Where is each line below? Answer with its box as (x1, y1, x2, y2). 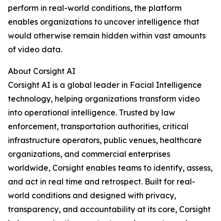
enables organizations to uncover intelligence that (8, 17, 199, 27)
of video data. (8, 44, 62, 55)
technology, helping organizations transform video (8, 94, 200, 104)
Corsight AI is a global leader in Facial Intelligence (8, 80, 202, 90)
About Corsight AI (8, 66, 75, 76)
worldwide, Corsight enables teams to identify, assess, (8, 163, 213, 173)
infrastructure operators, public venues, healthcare (8, 135, 202, 146)
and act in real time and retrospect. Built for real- (8, 177, 195, 187)
